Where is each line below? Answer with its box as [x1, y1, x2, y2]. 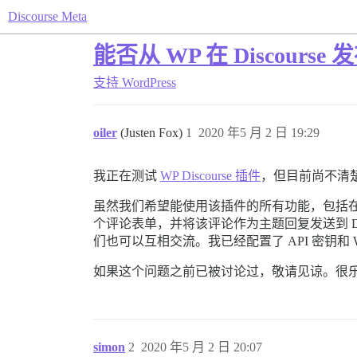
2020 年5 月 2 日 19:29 [198, 126, 320, 139]
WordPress [122, 76, 176, 89]
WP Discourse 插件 [160, 169, 261, 182]
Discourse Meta [8, 10, 87, 23]
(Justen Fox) [120, 126, 186, 139]
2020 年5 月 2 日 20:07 [141, 340, 262, 354]
